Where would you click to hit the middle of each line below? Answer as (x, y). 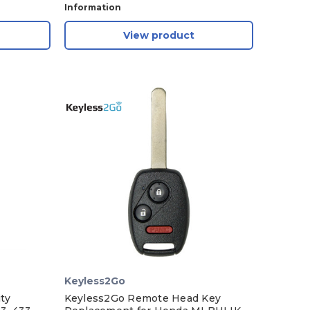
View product (158, 35)
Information (92, 7)
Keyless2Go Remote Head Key (143, 298)
